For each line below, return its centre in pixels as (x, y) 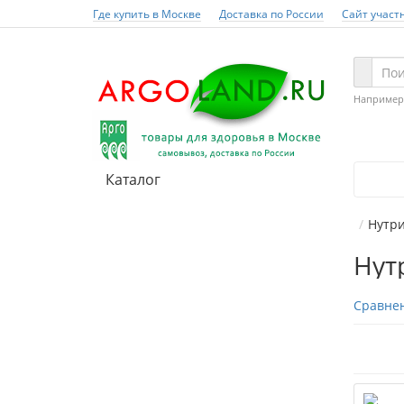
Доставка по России (271, 14)
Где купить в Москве (147, 14)
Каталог (133, 179)
